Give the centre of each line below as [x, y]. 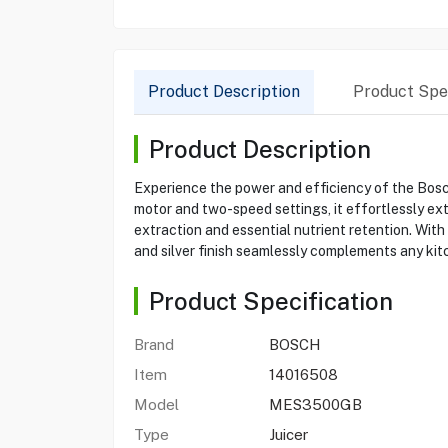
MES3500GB [315, 404]
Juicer [288, 434]
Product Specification [270, 301]
